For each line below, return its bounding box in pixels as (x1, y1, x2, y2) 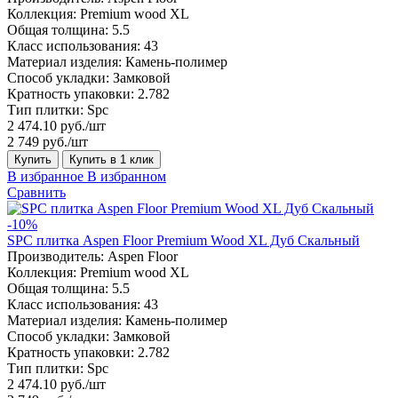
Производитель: (7, 248, 104, 264)
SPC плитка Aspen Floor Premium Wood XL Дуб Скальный (7, 232, 360, 248)
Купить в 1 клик (69, 152, 154, 166)
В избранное (7, 168, 84, 184)
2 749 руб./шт (7, 133, 88, 149)
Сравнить (7, 184, 66, 200)
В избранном (87, 168, 166, 184)
